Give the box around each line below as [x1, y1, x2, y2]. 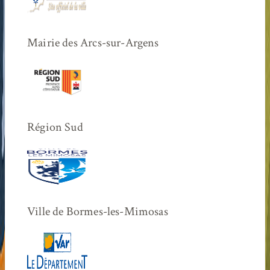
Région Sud [27, 119, 83, 136]
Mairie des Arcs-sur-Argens [27, 35, 159, 51]
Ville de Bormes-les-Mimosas [27, 203, 168, 219]
